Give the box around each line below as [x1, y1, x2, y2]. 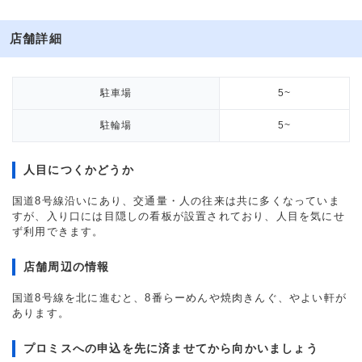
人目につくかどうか [23, 163, 134, 176]
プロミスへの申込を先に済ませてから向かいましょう [23, 342, 318, 355]
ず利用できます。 [12, 225, 104, 238]
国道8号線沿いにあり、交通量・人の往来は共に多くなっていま [12, 195, 340, 207]
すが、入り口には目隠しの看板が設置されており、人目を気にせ [12, 210, 345, 222]
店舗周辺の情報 [23, 260, 110, 273]
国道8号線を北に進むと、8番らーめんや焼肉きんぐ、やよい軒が [12, 292, 347, 304]
